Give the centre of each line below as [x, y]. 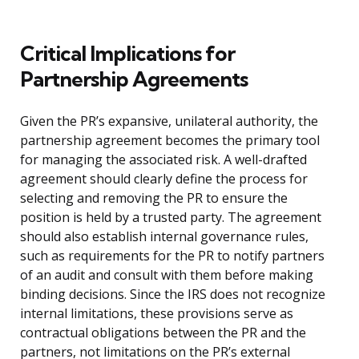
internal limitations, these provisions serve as [157, 314]
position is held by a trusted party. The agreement [171, 218]
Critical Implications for [127, 54]
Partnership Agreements [134, 79]
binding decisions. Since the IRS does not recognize [173, 294]
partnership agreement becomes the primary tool [170, 141]
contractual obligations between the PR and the [163, 333]
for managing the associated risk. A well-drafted [163, 160]
